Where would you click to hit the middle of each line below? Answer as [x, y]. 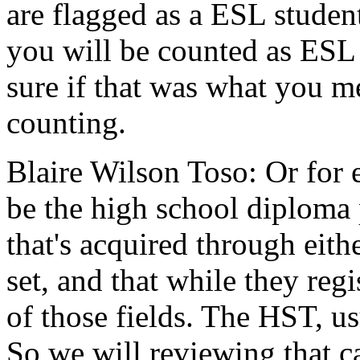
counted [208, 50]
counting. [66, 123]
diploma [299, 208]
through [246, 244]
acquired [134, 244]
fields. [155, 316]
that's [39, 244]
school [197, 208]
